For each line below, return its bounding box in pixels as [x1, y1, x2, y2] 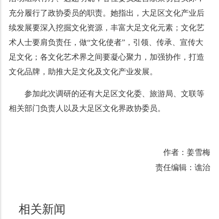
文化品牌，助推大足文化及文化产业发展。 [8, 67, 157, 76]
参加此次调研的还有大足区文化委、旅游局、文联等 [24, 89, 204, 98]
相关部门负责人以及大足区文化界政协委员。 [8, 104, 165, 112]
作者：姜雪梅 [163, 148, 211, 156]
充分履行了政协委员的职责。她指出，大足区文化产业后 [8, 8, 204, 17]
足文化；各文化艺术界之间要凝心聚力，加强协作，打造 [8, 52, 204, 61]
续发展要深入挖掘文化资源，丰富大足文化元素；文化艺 [8, 23, 204, 32]
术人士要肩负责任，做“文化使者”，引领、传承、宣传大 [8, 38, 203, 46]
